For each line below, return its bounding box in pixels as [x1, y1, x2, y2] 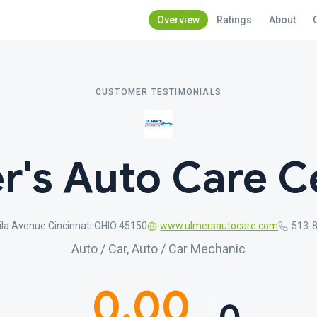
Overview [157, 14, 200, 25]
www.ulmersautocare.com [160, 220, 279, 231]
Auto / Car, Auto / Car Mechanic [71, 241, 246, 256]
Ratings [217, 14, 252, 25]
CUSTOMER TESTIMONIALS [95, 87, 222, 97]
